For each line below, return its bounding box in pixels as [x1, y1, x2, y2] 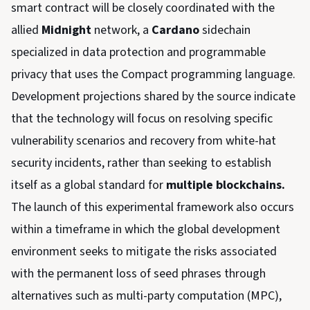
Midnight [42, 21, 91, 39]
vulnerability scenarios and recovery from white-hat [11, 132, 276, 150]
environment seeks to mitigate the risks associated [11, 243, 277, 261]
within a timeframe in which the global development [11, 221, 280, 239]
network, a [91, 21, 152, 39]
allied [11, 21, 42, 39]
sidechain [199, 21, 250, 39]
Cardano [152, 21, 199, 39]
